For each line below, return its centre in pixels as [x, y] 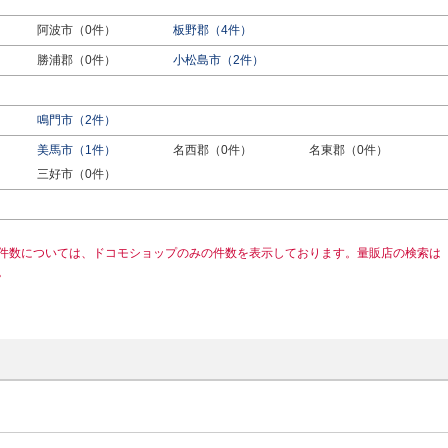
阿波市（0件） [76, 30]
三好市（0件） [76, 174]
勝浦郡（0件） [76, 60]
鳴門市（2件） [76, 120]
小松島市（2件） [218, 60]
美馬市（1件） [76, 150]
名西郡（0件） [212, 150]
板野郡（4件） [212, 30]
